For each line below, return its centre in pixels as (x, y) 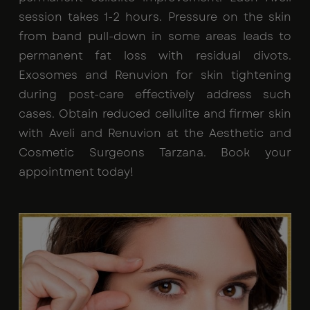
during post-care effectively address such (155, 95)
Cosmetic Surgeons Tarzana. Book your (155, 153)
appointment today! (76, 172)
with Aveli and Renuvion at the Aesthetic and (155, 134)
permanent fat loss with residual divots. (155, 56)
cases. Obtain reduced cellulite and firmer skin (155, 114)
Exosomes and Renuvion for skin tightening (155, 75)
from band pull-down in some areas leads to (155, 37)
